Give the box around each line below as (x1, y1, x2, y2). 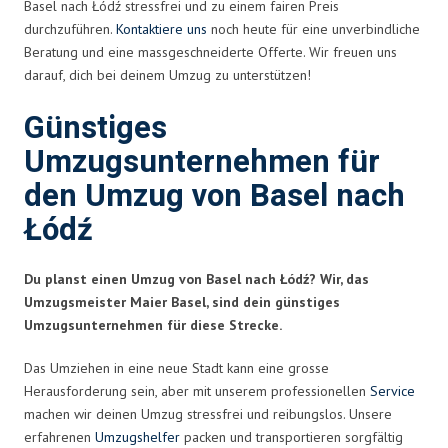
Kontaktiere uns (116, 19, 207, 38)
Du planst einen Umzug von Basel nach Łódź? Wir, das (24, 269, 369, 288)
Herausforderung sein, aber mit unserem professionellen (24, 381, 370, 400)
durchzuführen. (24, 19, 116, 38)
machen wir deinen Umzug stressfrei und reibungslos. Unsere (24, 404, 392, 423)
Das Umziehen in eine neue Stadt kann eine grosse (24, 358, 329, 377)
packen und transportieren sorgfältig (180, 427, 403, 446)
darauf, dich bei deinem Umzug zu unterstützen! (24, 65, 311, 84)
